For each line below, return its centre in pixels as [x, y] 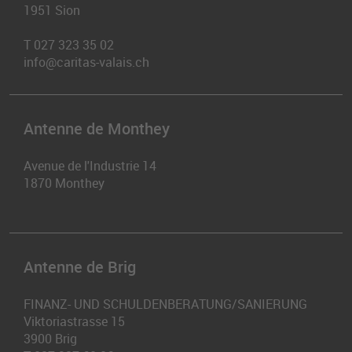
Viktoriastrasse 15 [74, 321]
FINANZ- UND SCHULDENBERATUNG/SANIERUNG [165, 304]
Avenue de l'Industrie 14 [90, 166]
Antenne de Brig [80, 267]
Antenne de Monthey [97, 128]
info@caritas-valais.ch [86, 62]
